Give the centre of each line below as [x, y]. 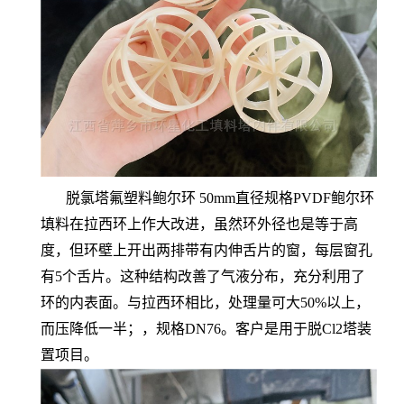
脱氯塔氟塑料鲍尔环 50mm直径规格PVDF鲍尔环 [207, 198]
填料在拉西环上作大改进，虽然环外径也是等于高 [199, 224]
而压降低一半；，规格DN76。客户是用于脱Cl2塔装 [206, 329]
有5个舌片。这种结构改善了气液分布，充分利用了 [203, 276]
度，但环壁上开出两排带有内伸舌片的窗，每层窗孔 [207, 250]
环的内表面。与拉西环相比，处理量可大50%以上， [205, 303]
